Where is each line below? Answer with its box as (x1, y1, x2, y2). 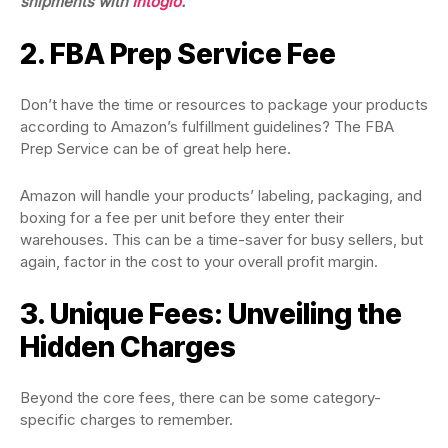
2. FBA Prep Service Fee (20, 37, 336, 71)
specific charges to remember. (20, 410, 237, 429)
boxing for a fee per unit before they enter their (20, 208, 344, 227)
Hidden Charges (20, 330, 236, 364)
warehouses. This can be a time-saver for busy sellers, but (20, 230, 423, 249)
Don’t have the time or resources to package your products (20, 95, 428, 114)
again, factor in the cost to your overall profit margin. (20, 252, 378, 271)
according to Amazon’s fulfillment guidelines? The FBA (20, 117, 394, 136)
